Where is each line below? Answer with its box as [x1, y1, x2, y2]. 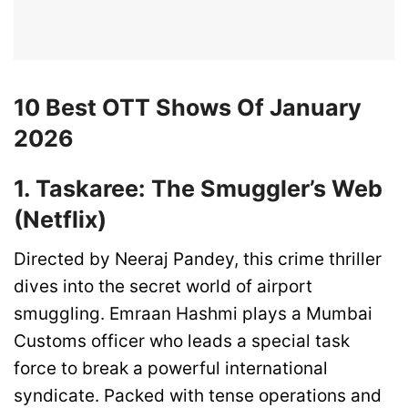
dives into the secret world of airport [14, 276, 312, 298]
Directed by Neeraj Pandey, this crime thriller [14, 249, 382, 270]
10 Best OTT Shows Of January [14, 93, 362, 121]
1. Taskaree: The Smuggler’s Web [14, 174, 382, 202]
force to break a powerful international [14, 358, 328, 380]
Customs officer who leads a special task [14, 331, 350, 352]
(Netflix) [14, 205, 107, 233]
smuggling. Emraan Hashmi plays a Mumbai [14, 303, 372, 325]
